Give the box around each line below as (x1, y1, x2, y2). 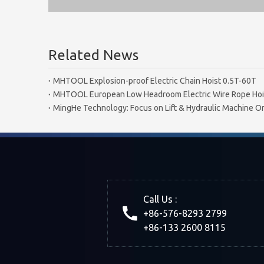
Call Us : (143, 194, 177, 204)
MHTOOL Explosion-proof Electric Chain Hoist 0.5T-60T (53, 76, 256, 85)
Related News (48, 47, 138, 63)
